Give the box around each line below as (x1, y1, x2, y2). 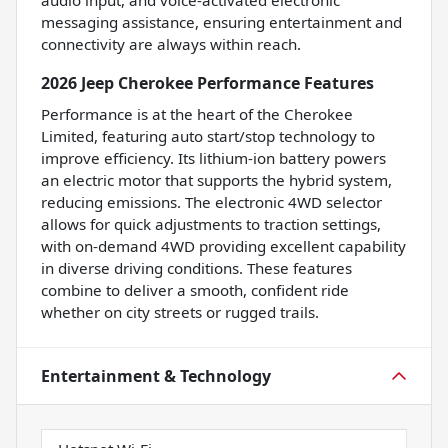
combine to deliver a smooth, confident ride (41, 280, 349, 301)
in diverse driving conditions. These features (41, 258, 352, 279)
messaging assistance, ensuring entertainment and (41, 12, 402, 33)
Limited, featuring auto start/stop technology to (41, 126, 375, 147)
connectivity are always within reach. (41, 34, 301, 55)
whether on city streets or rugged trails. (41, 302, 319, 323)
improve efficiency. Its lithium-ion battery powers (41, 148, 386, 169)
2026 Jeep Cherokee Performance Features (41, 72, 374, 95)
